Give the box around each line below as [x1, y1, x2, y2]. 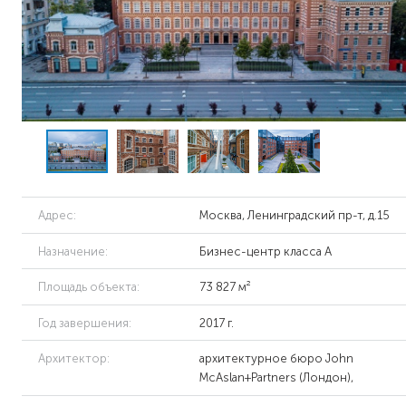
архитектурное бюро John [199, 352, 354, 366]
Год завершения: [37, 315, 131, 330]
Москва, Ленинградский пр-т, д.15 [199, 208, 391, 223]
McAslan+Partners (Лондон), [199, 371, 354, 385]
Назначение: [37, 244, 108, 258]
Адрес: [37, 208, 76, 223]
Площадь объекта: [37, 280, 140, 295]
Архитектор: [37, 352, 110, 366]
